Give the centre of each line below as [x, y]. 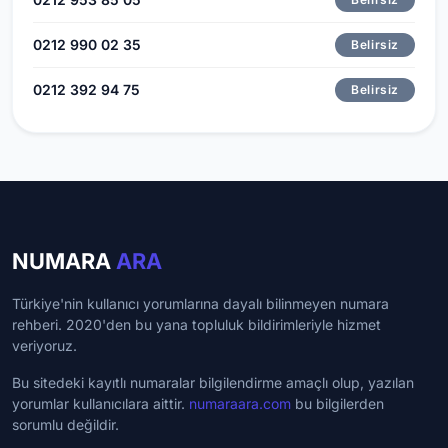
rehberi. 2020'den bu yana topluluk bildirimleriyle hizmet [196, 324]
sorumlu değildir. [65, 424]
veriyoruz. [44, 345]
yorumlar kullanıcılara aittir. [100, 403]
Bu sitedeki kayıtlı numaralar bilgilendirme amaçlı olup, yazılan [213, 382]
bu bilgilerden [337, 403]
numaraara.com [240, 403]
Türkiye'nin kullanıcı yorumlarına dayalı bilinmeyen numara [200, 303]
